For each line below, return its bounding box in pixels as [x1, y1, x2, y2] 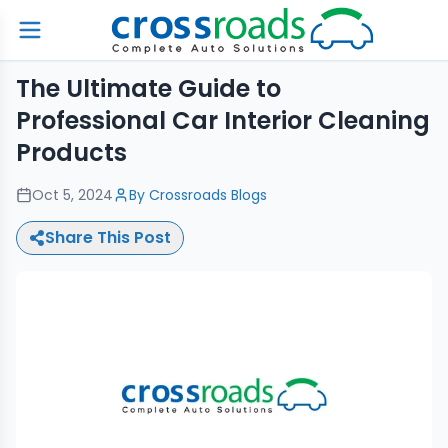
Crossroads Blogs [149, 185, 267, 205]
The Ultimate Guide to [16, 72, 281, 105]
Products [16, 136, 127, 169]
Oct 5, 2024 [32, 185, 113, 205]
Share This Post [45, 226, 171, 249]
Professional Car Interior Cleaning [16, 104, 430, 137]
